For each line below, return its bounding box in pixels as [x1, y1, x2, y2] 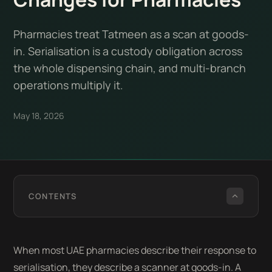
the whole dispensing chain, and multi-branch [13, 61, 246, 75]
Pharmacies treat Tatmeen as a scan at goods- [13, 27, 250, 41]
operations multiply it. [13, 78, 124, 92]
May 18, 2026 [13, 110, 65, 121]
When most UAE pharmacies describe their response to [13, 243, 257, 257]
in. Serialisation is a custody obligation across [13, 44, 243, 58]
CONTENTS [29, 191, 76, 202]
